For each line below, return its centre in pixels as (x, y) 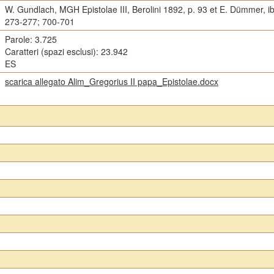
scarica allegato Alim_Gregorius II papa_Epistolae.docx (112, 81)
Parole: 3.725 (31, 39)
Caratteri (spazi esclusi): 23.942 (66, 51)
